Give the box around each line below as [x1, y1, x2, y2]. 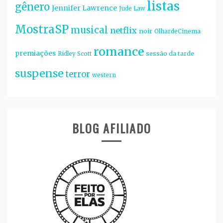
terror [66, 69, 90, 80]
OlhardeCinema [154, 27, 201, 35]
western [92, 71, 116, 79]
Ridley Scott [58, 50, 92, 58]
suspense [15, 67, 64, 81]
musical [71, 24, 108, 36]
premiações [15, 49, 56, 58]
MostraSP [15, 22, 69, 37]
